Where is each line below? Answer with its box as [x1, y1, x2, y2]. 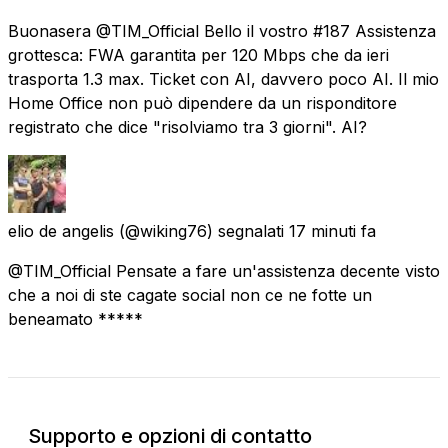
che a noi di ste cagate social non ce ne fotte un [8, 284, 372, 305]
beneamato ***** [8, 308, 143, 329]
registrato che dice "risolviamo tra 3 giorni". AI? [8, 116, 367, 137]
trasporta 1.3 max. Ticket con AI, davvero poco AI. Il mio [8, 68, 439, 89]
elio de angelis [8, 220, 114, 241]
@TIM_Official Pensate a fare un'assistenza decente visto [8, 260, 440, 281]
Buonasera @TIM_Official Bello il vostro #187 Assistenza [8, 20, 436, 41]
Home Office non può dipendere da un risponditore [8, 92, 397, 113]
